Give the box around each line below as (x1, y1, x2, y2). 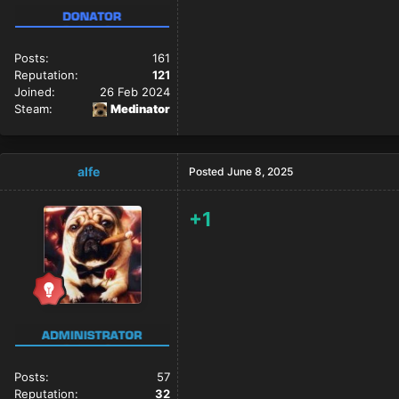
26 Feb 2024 (100, 84, 170, 99)
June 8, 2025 (227, 164, 293, 178)
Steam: (14, 101, 53, 116)
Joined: (14, 84, 55, 99)
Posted (189, 164, 227, 178)
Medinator (110, 101, 170, 116)
